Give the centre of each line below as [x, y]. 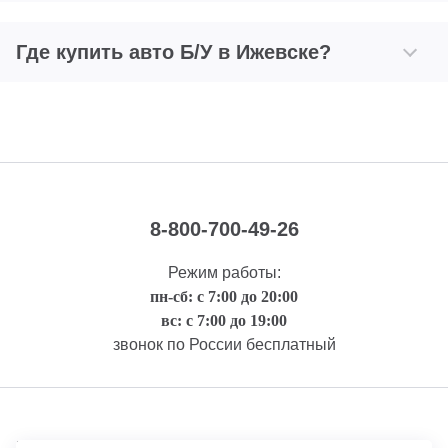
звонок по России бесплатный [224, 345]
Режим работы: [224, 273]
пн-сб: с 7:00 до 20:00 [224, 297]
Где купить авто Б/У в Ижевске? [173, 52]
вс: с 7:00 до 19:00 [224, 321]
